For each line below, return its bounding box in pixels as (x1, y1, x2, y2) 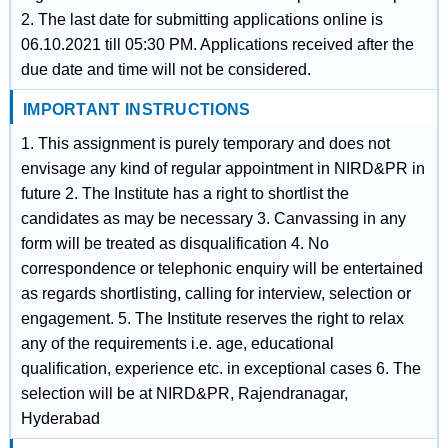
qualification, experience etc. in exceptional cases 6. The (20, 360, 421, 377)
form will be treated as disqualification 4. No (20, 235, 329, 252)
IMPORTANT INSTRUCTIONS (22, 101, 251, 118)
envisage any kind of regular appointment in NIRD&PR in (20, 160, 425, 177)
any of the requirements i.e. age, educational (20, 335, 334, 352)
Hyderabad (20, 410, 100, 427)
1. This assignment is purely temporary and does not (20, 135, 390, 152)
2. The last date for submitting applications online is (20, 11, 383, 28)
